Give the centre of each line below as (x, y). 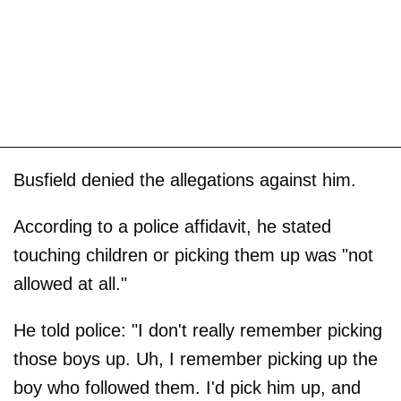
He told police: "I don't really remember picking (198, 331)
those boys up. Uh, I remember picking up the (196, 359)
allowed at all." (70, 284)
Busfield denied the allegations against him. (185, 180)
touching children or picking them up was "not (193, 256)
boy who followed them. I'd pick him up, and (187, 388)
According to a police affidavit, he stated (172, 227)
